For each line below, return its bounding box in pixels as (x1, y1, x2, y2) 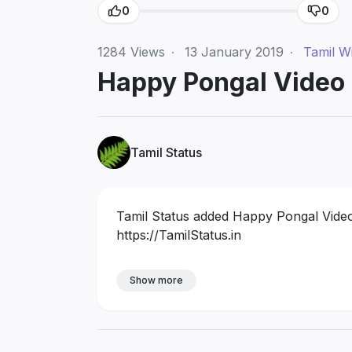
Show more (130, 273, 183, 286)
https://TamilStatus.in (116, 226, 241, 243)
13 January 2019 (185, 43, 284, 60)
